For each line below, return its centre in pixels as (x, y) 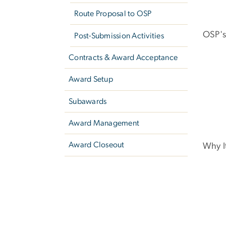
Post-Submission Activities (119, 36)
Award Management (104, 123)
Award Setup (91, 79)
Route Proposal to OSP (113, 14)
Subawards (88, 101)
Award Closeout (97, 145)
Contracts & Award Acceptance (123, 57)
